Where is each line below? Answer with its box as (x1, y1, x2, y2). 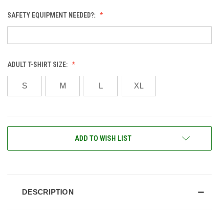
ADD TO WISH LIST (75, 133, 131, 143)
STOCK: (7, 138, 29, 147)
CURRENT (7, 128, 35, 136)
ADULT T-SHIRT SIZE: (7, 60, 69, 68)
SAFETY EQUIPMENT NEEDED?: (7, 11, 97, 19)
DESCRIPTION (22, 187, 74, 196)
